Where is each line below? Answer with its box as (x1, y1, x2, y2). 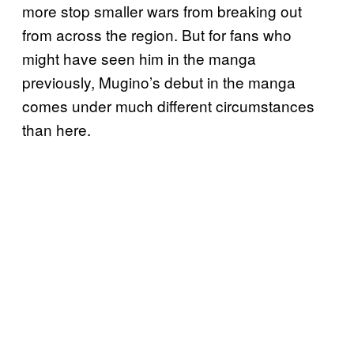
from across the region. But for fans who (22, 23, 292, 45)
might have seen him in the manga (22, 47, 256, 69)
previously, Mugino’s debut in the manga (22, 70, 296, 92)
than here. (22, 118, 91, 140)
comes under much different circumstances (22, 94, 314, 116)
